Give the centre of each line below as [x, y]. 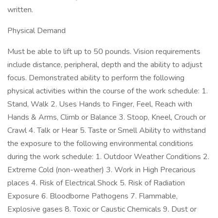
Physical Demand [36, 31]
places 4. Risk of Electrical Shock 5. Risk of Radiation [96, 183]
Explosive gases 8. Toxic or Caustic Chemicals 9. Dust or [102, 209]
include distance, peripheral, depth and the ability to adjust [105, 65]
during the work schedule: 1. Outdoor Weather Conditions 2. [108, 157]
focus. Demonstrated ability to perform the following [96, 78]
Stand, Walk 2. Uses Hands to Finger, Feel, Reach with [100, 104]
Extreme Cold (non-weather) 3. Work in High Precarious [101, 170]
